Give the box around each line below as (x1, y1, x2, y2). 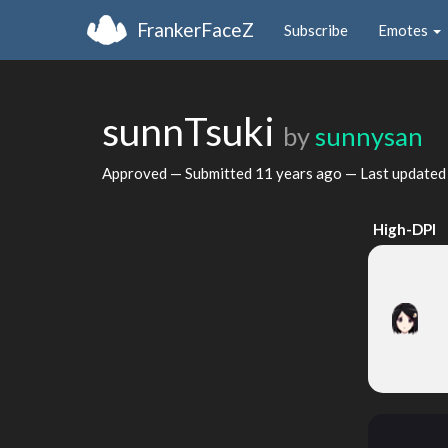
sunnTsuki (102, 108, 283, 154)
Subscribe (284, 20, 348, 39)
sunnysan (315, 121, 423, 151)
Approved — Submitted (102, 163, 255, 182)
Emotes (378, 20, 431, 39)
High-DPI (373, 220, 437, 238)
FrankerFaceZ (137, 17, 254, 41)
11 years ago (255, 163, 342, 182)
